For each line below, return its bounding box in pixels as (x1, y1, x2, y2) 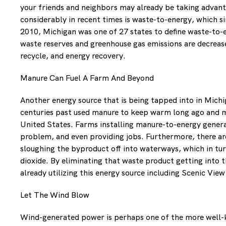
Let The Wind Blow (20, 190, 89, 201)
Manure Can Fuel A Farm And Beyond (20, 73, 154, 84)
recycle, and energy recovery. (20, 50, 126, 62)
